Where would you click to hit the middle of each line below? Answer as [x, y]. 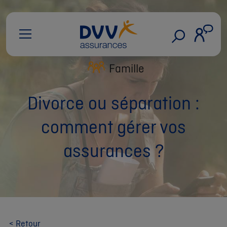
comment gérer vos [113, 127]
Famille [126, 68]
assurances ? [113, 150]
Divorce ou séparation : [113, 103]
